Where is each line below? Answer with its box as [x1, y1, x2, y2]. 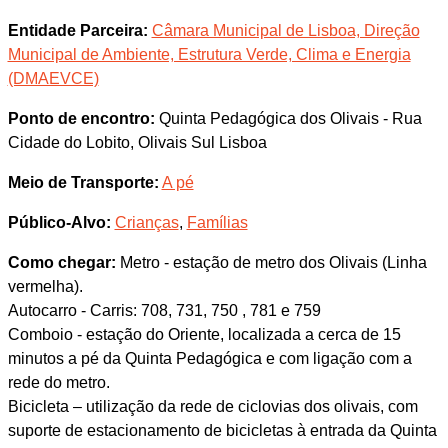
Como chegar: [7, 254, 116, 271]
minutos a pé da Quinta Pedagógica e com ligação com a [7, 350, 412, 367]
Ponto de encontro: [7, 110, 155, 127]
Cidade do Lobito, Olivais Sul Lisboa [7, 134, 267, 151]
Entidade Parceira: [7, 22, 148, 39]
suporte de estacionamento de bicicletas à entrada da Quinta [7, 422, 437, 439]
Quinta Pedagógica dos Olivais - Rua [154, 110, 422, 127]
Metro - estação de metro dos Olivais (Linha [115, 254, 427, 271]
